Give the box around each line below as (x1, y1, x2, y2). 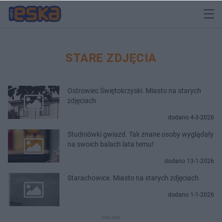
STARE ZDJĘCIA (65, 51, 157, 65)
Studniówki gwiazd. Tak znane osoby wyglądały (67, 130, 214, 138)
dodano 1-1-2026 (168, 191, 214, 198)
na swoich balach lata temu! (67, 140, 154, 148)
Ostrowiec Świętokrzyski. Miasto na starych (67, 86, 201, 95)
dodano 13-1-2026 (165, 157, 214, 165)
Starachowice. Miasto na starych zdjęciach (67, 173, 199, 182)
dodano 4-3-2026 (168, 113, 214, 121)
